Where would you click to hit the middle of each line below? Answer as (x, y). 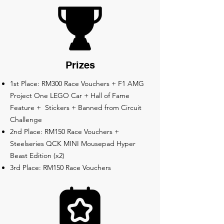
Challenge (26, 119)
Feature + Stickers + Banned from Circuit (76, 107)
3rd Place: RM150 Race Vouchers (60, 167)
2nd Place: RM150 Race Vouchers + (64, 131)
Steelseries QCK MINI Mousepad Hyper (73, 143)
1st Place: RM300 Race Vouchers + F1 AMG (77, 83)
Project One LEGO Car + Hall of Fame (70, 95)
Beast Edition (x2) (37, 155)
